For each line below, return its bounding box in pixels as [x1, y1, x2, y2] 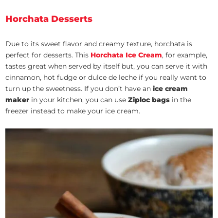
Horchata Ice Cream [91, 51, 163, 60]
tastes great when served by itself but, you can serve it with [5, 62, 208, 71]
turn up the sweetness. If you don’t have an [5, 84, 153, 93]
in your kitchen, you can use [29, 95, 128, 105]
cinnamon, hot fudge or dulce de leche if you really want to [5, 73, 207, 82]
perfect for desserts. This [5, 51, 91, 60]
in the [170, 95, 192, 105]
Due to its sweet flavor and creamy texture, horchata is [5, 39, 193, 49]
